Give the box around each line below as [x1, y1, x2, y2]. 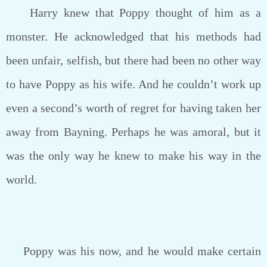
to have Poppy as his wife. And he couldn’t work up [6, 77, 261, 91]
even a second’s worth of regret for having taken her [6, 101, 261, 114]
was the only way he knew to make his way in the [6, 149, 261, 162]
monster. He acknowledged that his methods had [6, 30, 261, 43]
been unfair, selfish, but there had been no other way [6, 54, 261, 67]
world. [6, 173, 37, 186]
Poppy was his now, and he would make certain [6, 244, 261, 257]
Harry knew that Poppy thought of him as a [6, 6, 261, 19]
